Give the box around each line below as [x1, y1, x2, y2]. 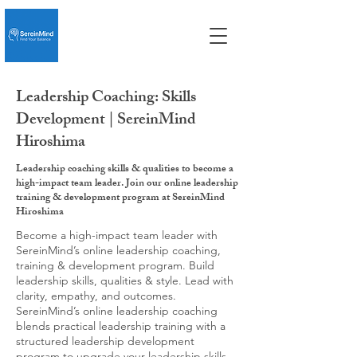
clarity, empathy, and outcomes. [16, 288, 176, 303]
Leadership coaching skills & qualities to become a [16, 160, 233, 179]
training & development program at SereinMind [16, 189, 225, 208]
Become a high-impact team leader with [16, 228, 218, 242]
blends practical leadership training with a [16, 319, 226, 333]
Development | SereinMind [16, 107, 196, 135]
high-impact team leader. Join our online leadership [16, 175, 238, 194]
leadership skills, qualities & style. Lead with [16, 273, 233, 288]
